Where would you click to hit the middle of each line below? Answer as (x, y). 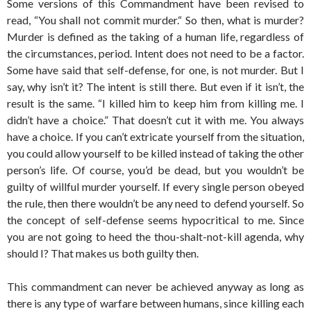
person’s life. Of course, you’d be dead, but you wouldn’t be (155, 170)
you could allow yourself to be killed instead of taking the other (155, 153)
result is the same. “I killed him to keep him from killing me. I (155, 103)
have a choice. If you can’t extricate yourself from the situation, (155, 136)
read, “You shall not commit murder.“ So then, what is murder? (155, 20)
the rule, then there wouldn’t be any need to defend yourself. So (155, 203)
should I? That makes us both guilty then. (103, 253)
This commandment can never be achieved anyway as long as (155, 286)
